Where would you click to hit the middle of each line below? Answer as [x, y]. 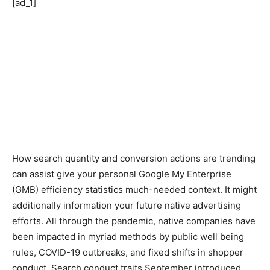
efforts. [29, 221]
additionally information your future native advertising [127, 206]
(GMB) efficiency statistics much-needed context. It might [134, 190]
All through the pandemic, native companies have [151, 221]
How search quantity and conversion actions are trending [134, 159]
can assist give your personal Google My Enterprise [122, 174]
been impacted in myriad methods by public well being [128, 237]
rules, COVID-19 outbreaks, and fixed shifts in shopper [128, 253]
